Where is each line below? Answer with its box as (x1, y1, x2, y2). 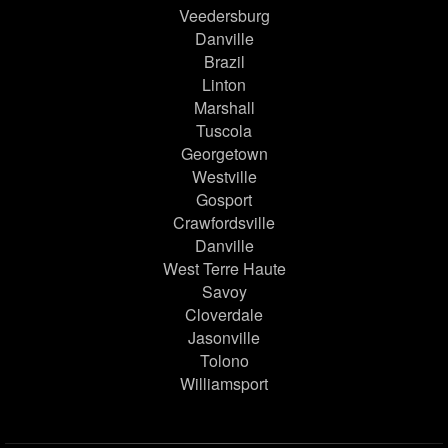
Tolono (199, 349, 249, 373)
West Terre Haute (162, 257, 286, 281)
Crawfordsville (173, 211, 275, 235)
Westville (191, 165, 257, 189)
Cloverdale (185, 303, 263, 327)
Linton (202, 73, 246, 97)
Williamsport (180, 372, 268, 396)
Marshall (193, 96, 255, 120)
